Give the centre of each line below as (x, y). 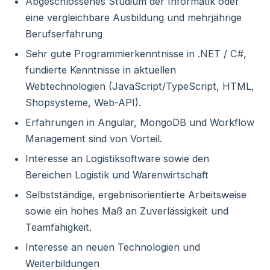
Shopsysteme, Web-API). (83, 102)
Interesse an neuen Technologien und (112, 247)
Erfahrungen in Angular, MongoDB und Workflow (140, 122)
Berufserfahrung (64, 34)
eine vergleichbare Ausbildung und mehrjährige (133, 17)
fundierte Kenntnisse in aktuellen (100, 70)
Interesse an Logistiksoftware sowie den (117, 159)
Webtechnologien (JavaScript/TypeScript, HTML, (140, 86)
